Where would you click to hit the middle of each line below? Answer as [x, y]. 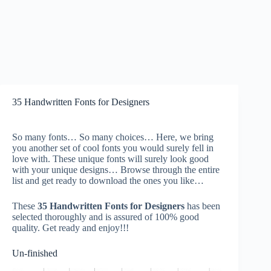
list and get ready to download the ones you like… [108, 181]
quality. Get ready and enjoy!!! [70, 228]
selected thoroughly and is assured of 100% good [106, 217]
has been [202, 206]
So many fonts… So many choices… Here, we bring [113, 137]
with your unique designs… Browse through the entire [116, 170]
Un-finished [35, 253]
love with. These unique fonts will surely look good [110, 159]
